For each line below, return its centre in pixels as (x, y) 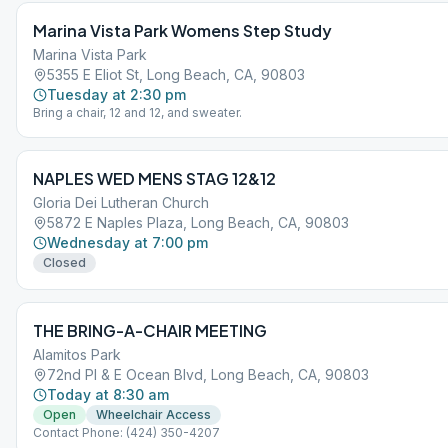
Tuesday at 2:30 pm (116, 94)
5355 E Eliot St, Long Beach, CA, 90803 (176, 74)
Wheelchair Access (153, 414)
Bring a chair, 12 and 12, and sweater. (137, 112)
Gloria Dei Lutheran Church (121, 202)
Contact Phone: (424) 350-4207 (126, 432)
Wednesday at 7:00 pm (127, 242)
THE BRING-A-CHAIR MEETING (150, 330)
